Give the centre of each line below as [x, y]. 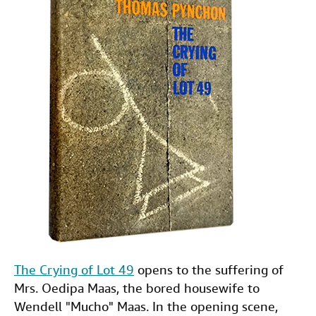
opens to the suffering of [209, 270]
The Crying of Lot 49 [74, 270]
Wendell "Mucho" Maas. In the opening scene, [146, 306]
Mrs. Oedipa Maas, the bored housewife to [137, 288]
